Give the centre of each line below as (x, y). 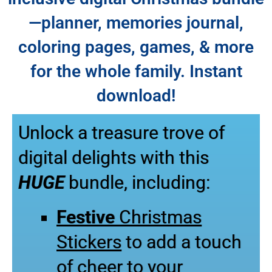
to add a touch (182, 242)
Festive (88, 217)
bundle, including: (137, 182)
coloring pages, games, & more (136, 47)
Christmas (160, 217)
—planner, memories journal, (136, 22)
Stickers (89, 242)
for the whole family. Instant (136, 71)
